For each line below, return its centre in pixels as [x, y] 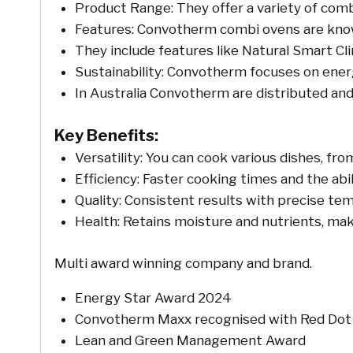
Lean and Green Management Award [190, 340]
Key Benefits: [106, 136]
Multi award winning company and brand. [183, 263]
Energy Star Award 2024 [153, 297]
